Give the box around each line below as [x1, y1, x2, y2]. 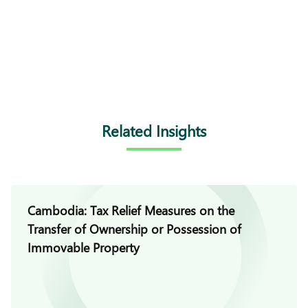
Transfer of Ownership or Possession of [27, 221, 241, 237]
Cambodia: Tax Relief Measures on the [27, 202, 234, 219]
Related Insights [102, 120, 206, 141]
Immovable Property [27, 239, 140, 256]
